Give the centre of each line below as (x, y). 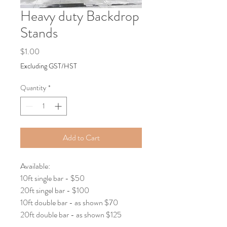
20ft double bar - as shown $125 (71, 214)
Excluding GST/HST (49, 66)
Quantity (33, 87)
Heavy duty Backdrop (80, 16)
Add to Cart (81, 137)
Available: (35, 166)
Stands (39, 33)
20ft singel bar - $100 (55, 190)
